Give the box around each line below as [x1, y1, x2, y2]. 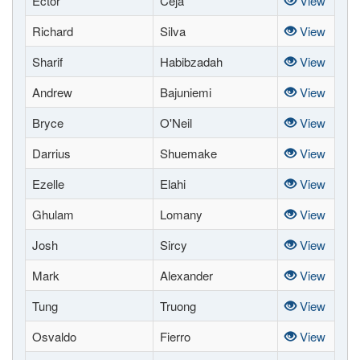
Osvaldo [32, 328, 76, 345]
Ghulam [32, 206, 74, 223]
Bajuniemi [160, 84, 211, 100]
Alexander [160, 267, 213, 284]
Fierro [160, 328, 190, 345]
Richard [32, 22, 73, 39]
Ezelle [32, 175, 64, 192]
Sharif [32, 53, 63, 70]
